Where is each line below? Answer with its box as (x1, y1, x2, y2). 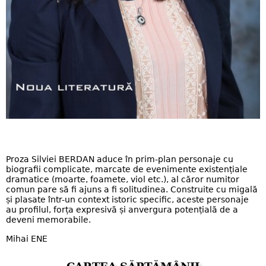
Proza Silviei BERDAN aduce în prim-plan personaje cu (6, 154, 233, 164)
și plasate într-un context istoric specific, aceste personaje (6, 195, 249, 205)
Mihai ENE (6, 233, 47, 243)
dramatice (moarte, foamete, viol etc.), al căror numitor (6, 175, 239, 185)
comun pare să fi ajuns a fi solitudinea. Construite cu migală (6, 185, 258, 195)
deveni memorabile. (6, 215, 91, 225)
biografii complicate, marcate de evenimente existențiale (6, 164, 248, 175)
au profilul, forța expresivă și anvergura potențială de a (6, 205, 238, 215)
